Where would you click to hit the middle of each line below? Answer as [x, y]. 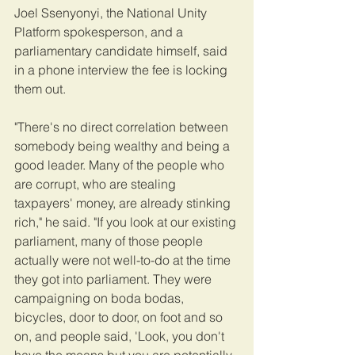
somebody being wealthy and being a [124, 145]
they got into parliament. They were [115, 279]
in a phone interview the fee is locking [122, 69]
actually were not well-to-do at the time [124, 260]
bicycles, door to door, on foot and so [120, 317]
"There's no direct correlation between [123, 126]
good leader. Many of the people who [121, 164]
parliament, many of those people [110, 240]
